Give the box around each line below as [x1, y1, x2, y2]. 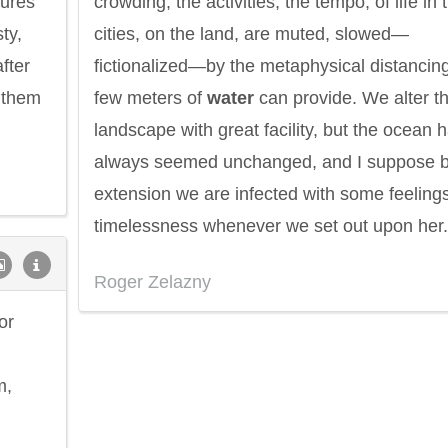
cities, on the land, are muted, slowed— [94, 24, 409, 44]
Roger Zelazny [94, 272, 211, 292]
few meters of [94, 88, 207, 108]
